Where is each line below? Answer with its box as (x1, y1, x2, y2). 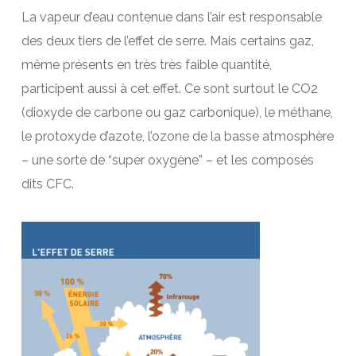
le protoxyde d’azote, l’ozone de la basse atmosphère (21, 128, 334, 144)
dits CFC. (21, 176, 74, 192)
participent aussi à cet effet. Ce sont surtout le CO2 (21, 80, 318, 96)
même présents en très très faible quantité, (21, 56, 272, 72)
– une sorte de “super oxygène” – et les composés (21, 152, 314, 168)
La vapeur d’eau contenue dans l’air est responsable (21, 9, 322, 25)
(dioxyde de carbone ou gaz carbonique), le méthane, (21, 104, 333, 120)
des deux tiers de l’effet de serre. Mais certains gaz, (21, 33, 314, 48)
